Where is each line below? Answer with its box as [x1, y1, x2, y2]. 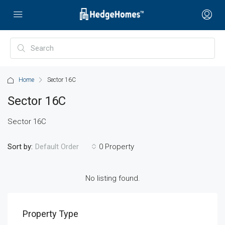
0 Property [99, 142, 134, 151]
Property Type [23, 208, 78, 219]
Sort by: [8, 142, 33, 151]
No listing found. [85, 174, 140, 183]
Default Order [35, 142, 79, 151]
